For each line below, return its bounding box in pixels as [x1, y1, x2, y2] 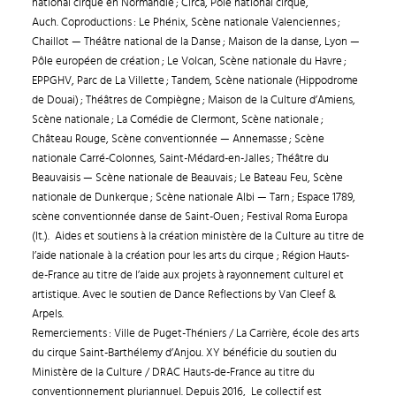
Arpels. [31, 308, 64, 320]
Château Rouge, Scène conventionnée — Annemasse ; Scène [31, 133, 324, 145]
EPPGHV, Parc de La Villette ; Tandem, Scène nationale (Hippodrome [31, 75, 358, 87]
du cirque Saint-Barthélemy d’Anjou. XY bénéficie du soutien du [31, 347, 337, 359]
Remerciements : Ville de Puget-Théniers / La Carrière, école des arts [31, 328, 359, 339]
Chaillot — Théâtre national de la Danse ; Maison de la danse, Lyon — [31, 36, 360, 48]
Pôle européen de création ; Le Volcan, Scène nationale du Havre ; [31, 56, 346, 67]
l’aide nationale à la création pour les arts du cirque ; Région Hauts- [31, 250, 349, 262]
